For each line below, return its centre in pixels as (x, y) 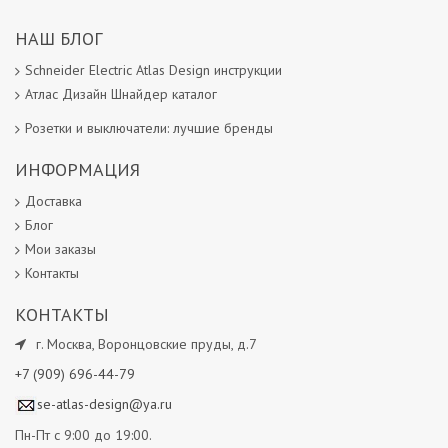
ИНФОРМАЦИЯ (77, 170)
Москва (69, 344)
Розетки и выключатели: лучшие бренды (149, 128)
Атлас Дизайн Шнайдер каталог (121, 94)
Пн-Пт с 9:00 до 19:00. (83, 435)
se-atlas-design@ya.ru (104, 404)
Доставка (53, 201)
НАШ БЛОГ (58, 39)
